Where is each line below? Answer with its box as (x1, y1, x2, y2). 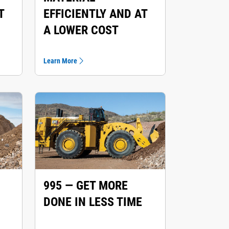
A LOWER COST (43, 23, 119, 37)
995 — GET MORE (43, 178, 128, 193)
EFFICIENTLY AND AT (43, 7, 147, 21)
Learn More (43, 57, 77, 65)
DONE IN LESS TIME (43, 195, 142, 209)
